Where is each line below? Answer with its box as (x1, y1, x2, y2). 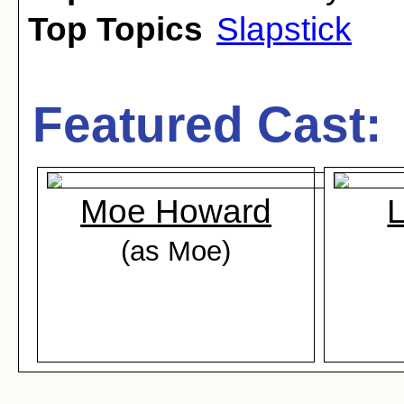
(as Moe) (121, 235, 232, 266)
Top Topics (28, 11, 203, 48)
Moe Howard (80, 193, 272, 230)
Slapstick (216, 11, 352, 48)
